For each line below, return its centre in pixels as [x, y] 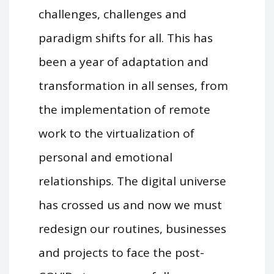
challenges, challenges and [112, 14]
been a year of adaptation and [123, 61]
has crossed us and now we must [130, 205]
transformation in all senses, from [133, 85]
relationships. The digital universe [132, 181]
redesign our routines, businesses [132, 228]
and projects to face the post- [121, 252]
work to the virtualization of [116, 133]
